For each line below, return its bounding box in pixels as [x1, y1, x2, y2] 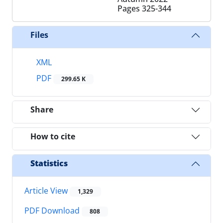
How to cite [30, 131, 75, 142]
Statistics [30, 158, 68, 169]
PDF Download [24, 205, 82, 217]
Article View [24, 185, 70, 196]
